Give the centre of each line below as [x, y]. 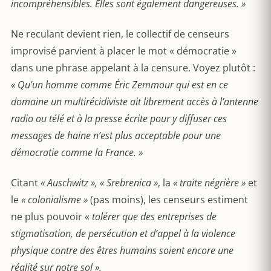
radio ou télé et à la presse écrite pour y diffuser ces [119, 119]
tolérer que [115, 217]
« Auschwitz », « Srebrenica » [99, 183]
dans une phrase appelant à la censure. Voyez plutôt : [133, 68]
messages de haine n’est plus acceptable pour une [116, 135]
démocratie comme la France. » [77, 152]
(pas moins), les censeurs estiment [168, 200]
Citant [26, 183]
